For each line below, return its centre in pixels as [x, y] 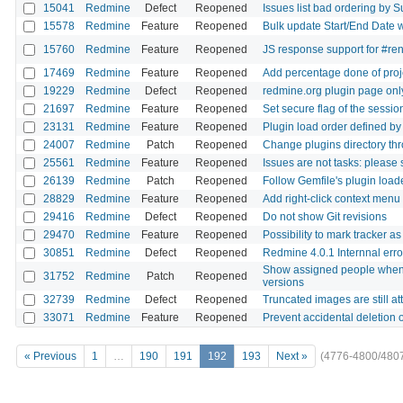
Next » [292, 357]
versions [283, 282]
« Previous [50, 357]
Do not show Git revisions [325, 216]
